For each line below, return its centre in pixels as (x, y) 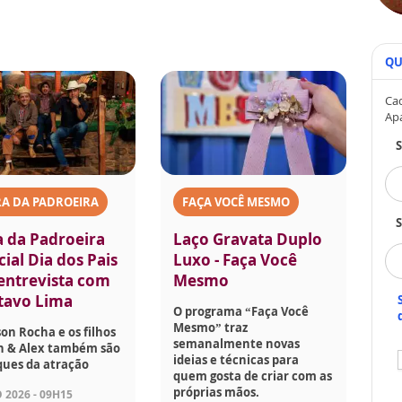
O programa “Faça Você (241, 312)
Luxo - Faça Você (236, 260)
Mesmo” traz (211, 328)
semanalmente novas (237, 344)
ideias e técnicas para (236, 360)
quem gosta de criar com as (253, 376)
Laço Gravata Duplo (248, 240)
